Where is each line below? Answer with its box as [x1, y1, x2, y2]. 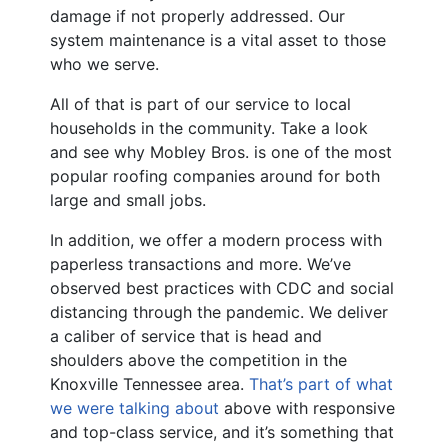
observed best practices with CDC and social [50, 278, 394, 299]
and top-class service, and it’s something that [50, 422, 394, 443]
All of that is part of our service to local [50, 94, 351, 115]
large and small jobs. [50, 190, 206, 211]
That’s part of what [249, 374, 393, 395]
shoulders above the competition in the [50, 350, 347, 371]
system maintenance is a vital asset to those [50, 30, 386, 51]
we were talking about [50, 398, 219, 419]
